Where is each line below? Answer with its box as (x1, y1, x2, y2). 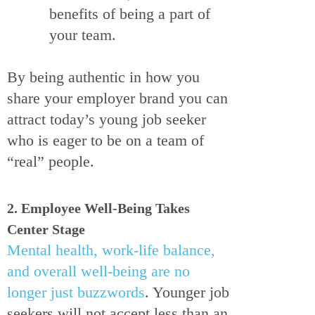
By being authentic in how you (7, 68, 200, 86)
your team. (49, 26, 120, 44)
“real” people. (7, 153, 94, 171)
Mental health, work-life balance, (7, 241, 215, 259)
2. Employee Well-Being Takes (7, 200, 190, 217)
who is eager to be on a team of (7, 131, 204, 150)
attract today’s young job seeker (7, 110, 206, 129)
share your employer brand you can (7, 89, 228, 108)
